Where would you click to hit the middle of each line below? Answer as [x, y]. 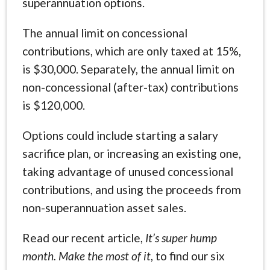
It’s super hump [181, 237]
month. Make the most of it [86, 256]
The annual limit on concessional [105, 33]
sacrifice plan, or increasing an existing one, [131, 153]
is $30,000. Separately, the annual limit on [128, 69]
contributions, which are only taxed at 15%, [131, 51]
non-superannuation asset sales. [104, 207]
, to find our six [187, 256]
